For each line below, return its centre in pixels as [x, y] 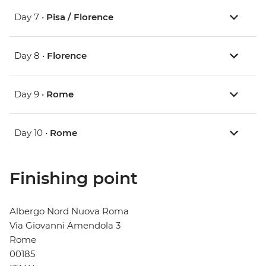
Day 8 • [31, 56]
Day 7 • [30, 17]
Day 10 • [32, 133]
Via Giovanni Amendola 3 [65, 226]
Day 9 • [30, 94]
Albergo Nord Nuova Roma [69, 211]
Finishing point [74, 178]
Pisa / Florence [80, 17]
